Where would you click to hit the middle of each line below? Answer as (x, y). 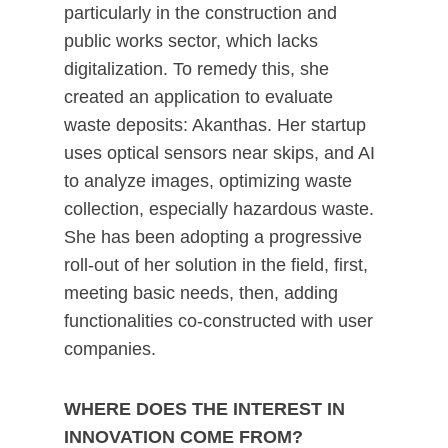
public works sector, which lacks (191, 41)
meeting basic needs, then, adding (201, 293)
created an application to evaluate (198, 97)
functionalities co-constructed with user (218, 321)
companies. (110, 349)
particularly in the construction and (200, 13)
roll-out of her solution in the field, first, (216, 265)
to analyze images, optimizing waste (208, 181)
